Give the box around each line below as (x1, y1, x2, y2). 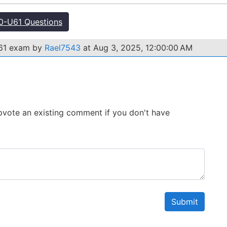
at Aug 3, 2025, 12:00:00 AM (81, 43, 193, 53)
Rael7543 (45, 43, 81, 53)
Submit (171, 197, 198, 207)
